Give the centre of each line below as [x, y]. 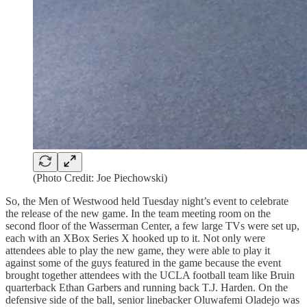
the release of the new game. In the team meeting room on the [138, 214]
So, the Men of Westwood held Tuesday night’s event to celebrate [147, 201]
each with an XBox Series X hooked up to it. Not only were [135, 238]
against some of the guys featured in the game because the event [143, 263]
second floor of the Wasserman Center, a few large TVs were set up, [152, 226]
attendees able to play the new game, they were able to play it [138, 251]
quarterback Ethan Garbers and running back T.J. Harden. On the [147, 288]
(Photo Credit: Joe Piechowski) [100, 178]
